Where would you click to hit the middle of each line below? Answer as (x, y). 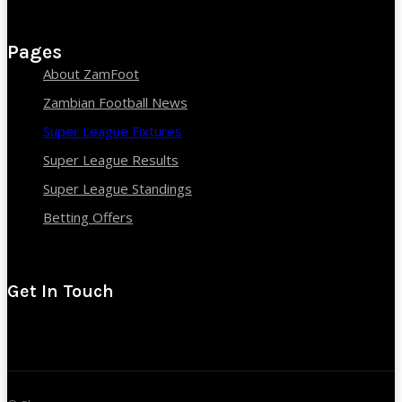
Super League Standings (118, 188)
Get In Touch (61, 291)
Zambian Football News (115, 102)
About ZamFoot (91, 73)
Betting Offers (88, 217)
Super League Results (111, 159)
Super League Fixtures (113, 131)
